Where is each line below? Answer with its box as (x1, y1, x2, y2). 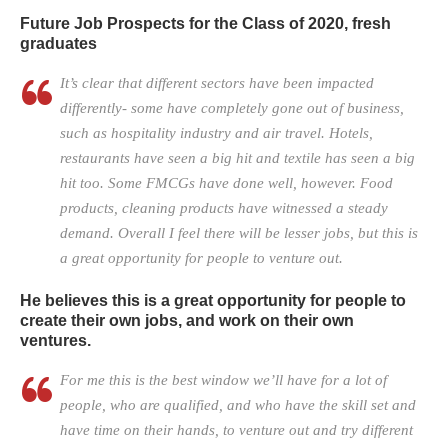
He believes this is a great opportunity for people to (20, 292, 406, 310)
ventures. (20, 332, 95, 350)
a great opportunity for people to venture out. (60, 250, 343, 267)
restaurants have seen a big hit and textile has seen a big (60, 150, 415, 167)
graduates (20, 35, 97, 53)
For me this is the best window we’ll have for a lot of (60, 372, 387, 389)
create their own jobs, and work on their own (20, 312, 354, 330)
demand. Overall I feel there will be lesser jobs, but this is (60, 225, 418, 242)
